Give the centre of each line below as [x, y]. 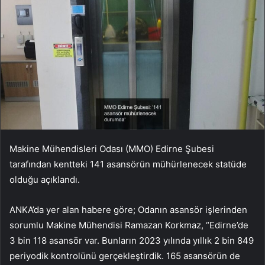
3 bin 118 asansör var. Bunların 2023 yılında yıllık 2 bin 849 [132, 241]
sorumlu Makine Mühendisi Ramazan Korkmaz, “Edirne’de [129, 225]
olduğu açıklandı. [45, 180]
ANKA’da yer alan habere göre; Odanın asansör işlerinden [128, 210]
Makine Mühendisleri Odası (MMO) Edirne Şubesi [112, 149]
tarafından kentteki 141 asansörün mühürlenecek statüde [128, 164]
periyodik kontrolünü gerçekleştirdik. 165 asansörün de [125, 256]
